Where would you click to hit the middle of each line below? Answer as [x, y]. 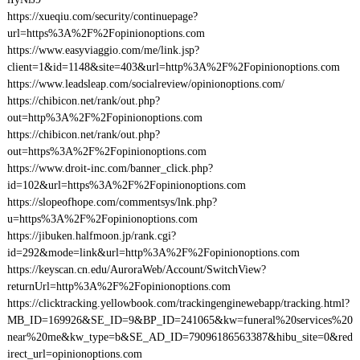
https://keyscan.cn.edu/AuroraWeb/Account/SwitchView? [136, 270]
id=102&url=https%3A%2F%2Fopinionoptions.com [126, 185]
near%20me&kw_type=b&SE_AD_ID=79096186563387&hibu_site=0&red [180, 337]
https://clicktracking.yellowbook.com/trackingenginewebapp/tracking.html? [178, 303]
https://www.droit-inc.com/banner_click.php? [110, 168]
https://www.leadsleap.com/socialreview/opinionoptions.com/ [145, 84]
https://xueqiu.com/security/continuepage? [102, 16]
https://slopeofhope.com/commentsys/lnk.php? [112, 202]
